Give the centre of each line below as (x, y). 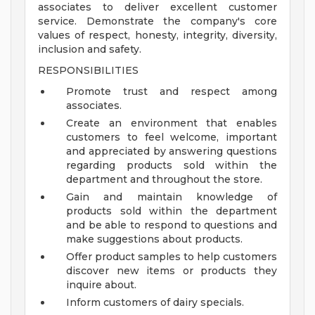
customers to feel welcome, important (172, 137)
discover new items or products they (172, 271)
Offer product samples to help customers (172, 257)
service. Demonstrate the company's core (157, 21)
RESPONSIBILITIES (88, 71)
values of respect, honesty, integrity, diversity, (157, 36)
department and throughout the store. (164, 180)
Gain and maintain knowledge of (172, 197)
